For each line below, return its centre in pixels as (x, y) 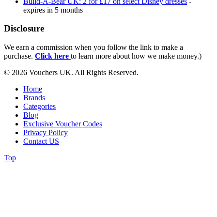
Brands (34, 97)
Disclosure (24, 29)
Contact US (41, 141)
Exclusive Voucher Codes (63, 124)
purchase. (19, 56)
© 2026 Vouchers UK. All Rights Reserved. (71, 72)
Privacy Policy (46, 132)
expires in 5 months (53, 10)
